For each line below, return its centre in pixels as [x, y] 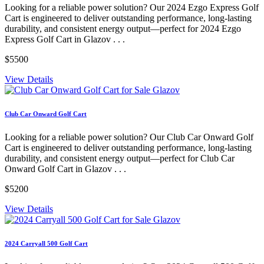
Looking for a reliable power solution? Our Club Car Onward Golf [129, 137]
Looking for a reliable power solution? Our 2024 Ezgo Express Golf [132, 8]
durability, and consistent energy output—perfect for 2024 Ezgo [123, 29]
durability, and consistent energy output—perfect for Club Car [120, 159]
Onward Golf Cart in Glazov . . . [65, 169]
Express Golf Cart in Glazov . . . [65, 39]
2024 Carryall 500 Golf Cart [46, 244]
